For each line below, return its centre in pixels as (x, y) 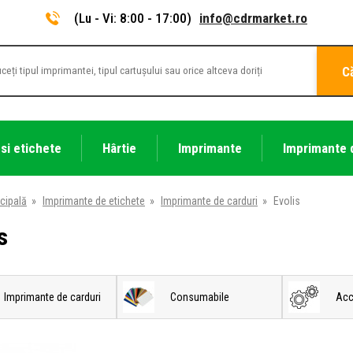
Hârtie (120, 148)
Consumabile (199, 297)
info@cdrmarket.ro (253, 18)
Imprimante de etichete (94, 201)
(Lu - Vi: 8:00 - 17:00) (133, 18)
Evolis (287, 201)
